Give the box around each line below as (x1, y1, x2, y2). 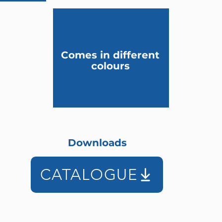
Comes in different (61, 49, 160, 61)
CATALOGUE (40, 166, 138, 184)
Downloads (67, 137, 127, 149)
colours (91, 60, 130, 72)
